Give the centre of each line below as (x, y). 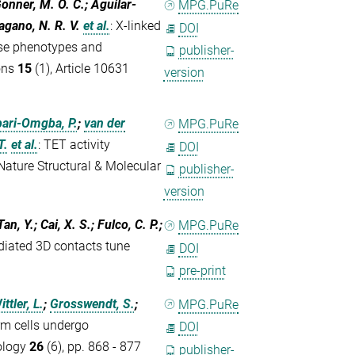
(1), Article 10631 (81, 69)
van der (105, 124)
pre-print (202, 270)
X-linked (139, 26)
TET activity (77, 145)
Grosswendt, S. (93, 303)
